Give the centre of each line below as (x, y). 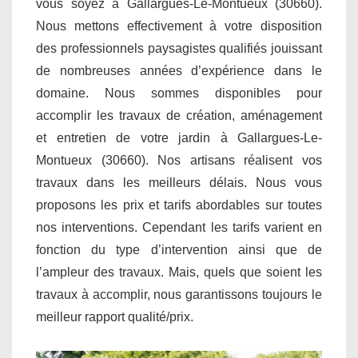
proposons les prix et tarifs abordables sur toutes (179, 205)
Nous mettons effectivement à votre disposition (179, 26)
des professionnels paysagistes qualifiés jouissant (179, 48)
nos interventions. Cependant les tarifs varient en (179, 227)
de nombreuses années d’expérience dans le (179, 70)
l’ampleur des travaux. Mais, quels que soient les (179, 272)
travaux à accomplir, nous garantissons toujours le (179, 294)
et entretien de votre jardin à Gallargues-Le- (179, 137)
